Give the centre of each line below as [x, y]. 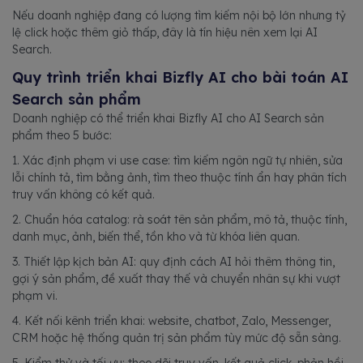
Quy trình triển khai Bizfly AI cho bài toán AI [180, 77]
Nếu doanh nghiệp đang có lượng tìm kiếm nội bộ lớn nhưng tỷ [179, 15]
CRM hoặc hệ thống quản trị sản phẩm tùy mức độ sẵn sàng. [177, 337]
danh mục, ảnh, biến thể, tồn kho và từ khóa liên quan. [156, 236]
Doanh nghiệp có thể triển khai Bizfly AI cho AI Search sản [168, 118]
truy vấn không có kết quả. [83, 194]
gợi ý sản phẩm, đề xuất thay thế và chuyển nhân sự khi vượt [176, 278]
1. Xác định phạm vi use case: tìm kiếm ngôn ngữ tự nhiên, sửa [177, 160]
